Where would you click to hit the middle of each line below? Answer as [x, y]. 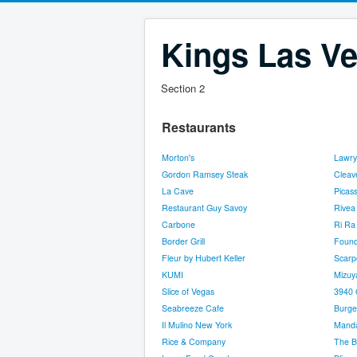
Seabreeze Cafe [193, 308]
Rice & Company [194, 341]
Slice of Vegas [188, 291]
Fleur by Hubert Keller [204, 258]
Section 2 [183, 88]
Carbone [178, 224]
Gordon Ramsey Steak [205, 174]
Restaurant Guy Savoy [204, 208]
